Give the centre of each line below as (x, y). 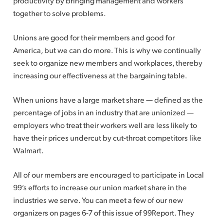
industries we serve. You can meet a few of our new (98, 200)
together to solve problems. (59, 13)
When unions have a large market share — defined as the (108, 100)
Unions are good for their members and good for (94, 37)
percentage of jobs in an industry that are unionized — (103, 112)
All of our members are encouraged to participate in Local (108, 174)
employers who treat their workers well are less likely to (105, 125)
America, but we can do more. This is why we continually (107, 50)
